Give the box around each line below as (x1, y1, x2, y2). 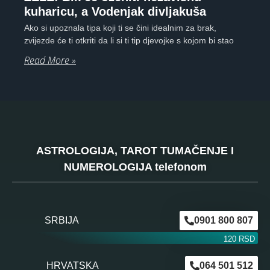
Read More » (24, 54, 76, 67)
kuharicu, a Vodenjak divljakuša (24, 5, 206, 19)
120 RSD (224, 234, 255, 243)
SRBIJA (44, 215, 79, 225)
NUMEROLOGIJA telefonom (63, 161, 207, 174)
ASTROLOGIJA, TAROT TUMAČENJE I (36, 145, 234, 157)
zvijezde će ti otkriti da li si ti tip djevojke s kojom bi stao (24, 36, 234, 46)
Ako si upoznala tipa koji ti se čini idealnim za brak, (24, 23, 216, 33)
